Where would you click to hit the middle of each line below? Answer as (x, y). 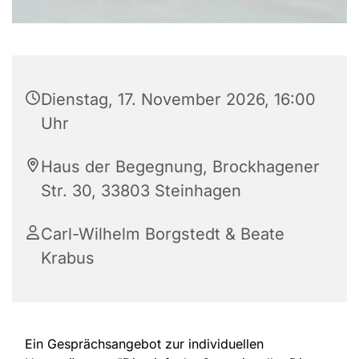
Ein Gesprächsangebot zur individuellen (144, 344)
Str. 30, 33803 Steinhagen (141, 191)
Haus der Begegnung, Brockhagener (180, 167)
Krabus (68, 258)
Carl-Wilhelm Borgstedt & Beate (163, 234)
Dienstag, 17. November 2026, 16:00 (178, 100)
